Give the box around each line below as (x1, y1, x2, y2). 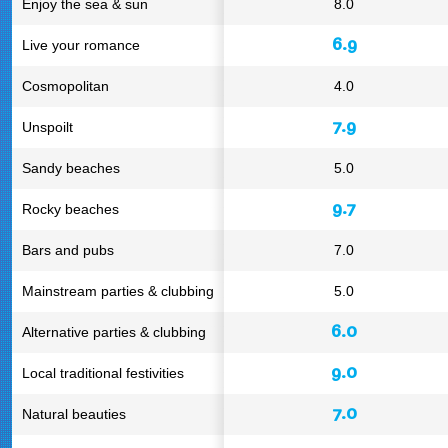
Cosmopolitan (22, 78, 109, 94)
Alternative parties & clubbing (22, 324, 206, 340)
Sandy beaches (22, 160, 120, 176)
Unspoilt (22, 119, 73, 135)
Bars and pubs (22, 242, 114, 258)
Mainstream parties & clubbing (22, 283, 214, 299)
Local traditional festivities (22, 365, 184, 381)
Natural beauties (22, 406, 126, 422)
